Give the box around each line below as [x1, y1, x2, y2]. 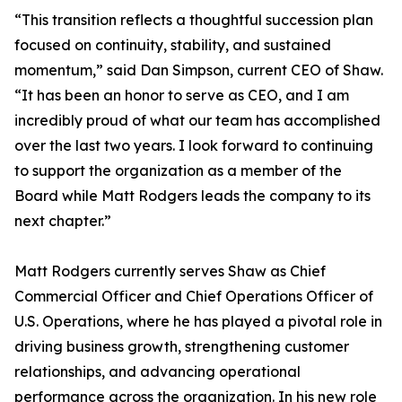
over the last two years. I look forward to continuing [14, 136, 373, 155]
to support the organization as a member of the [14, 162, 342, 180]
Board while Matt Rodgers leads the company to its [14, 187, 371, 205]
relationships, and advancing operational [14, 363, 301, 381]
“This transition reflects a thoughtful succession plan [14, 11, 373, 30]
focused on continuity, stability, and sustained [14, 36, 331, 55]
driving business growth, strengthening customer [14, 337, 349, 356]
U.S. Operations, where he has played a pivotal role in [14, 312, 382, 331]
